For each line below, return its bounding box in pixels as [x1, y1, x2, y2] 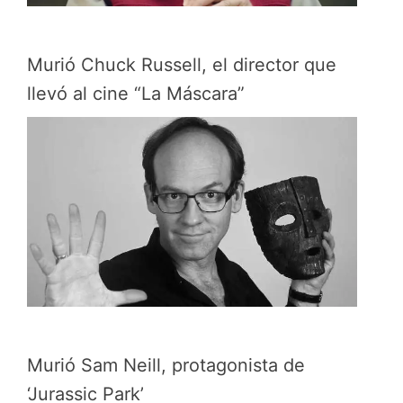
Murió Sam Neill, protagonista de [27, 354, 305, 376]
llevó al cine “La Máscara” [27, 83, 245, 105]
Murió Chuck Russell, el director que [27, 54, 336, 76]
